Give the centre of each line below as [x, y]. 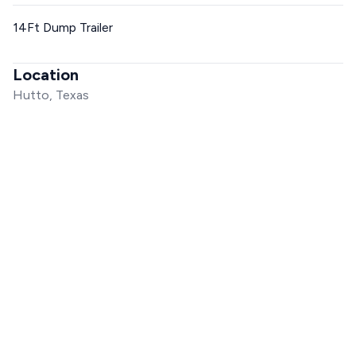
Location [46, 75]
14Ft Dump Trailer [63, 27]
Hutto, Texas [51, 95]
